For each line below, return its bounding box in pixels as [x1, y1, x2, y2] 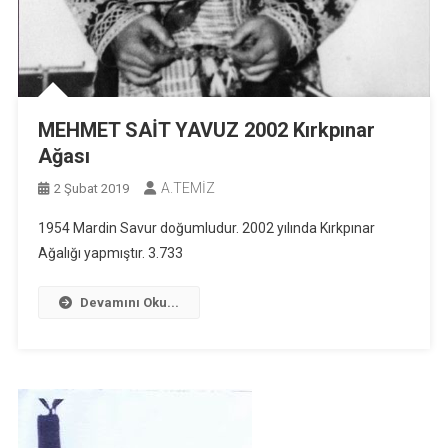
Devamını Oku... [79, 295, 179, 311]
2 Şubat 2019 [53, 181, 129, 197]
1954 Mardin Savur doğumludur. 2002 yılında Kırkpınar [37, 220, 375, 237]
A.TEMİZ [160, 180, 215, 197]
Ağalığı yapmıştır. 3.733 [37, 245, 183, 262]
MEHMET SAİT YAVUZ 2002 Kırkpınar [37, 118, 375, 143]
